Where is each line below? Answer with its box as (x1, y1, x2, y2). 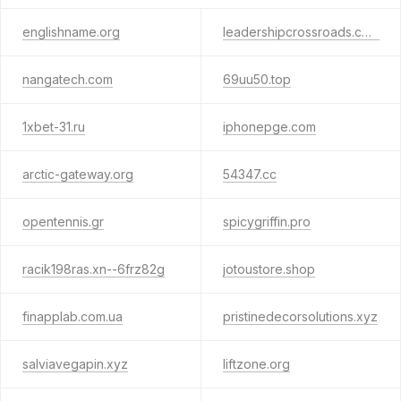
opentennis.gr (22, 214, 104, 229)
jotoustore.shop (222, 261, 315, 277)
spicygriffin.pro (222, 214, 311, 229)
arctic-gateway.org (22, 166, 133, 182)
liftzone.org (222, 356, 290, 371)
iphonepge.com (222, 119, 316, 134)
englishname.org (22, 24, 120, 39)
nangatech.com (22, 72, 113, 87)
